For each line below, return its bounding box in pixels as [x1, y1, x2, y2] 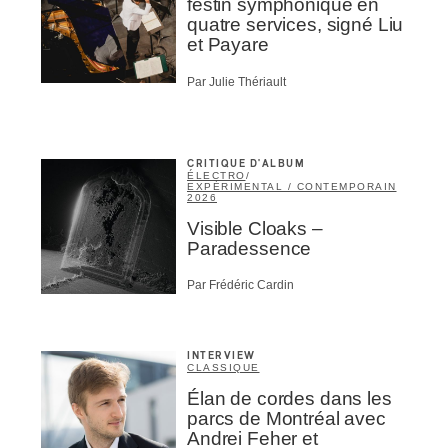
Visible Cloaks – [187, 217, 323, 239]
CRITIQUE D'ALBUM [187, 158, 305, 169]
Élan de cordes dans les [187, 388, 392, 410]
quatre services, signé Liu [187, 14, 404, 36]
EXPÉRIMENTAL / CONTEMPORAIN [187, 180, 397, 192]
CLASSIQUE [187, 362, 260, 374]
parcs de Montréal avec [187, 408, 386, 430]
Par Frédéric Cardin [187, 278, 294, 293]
